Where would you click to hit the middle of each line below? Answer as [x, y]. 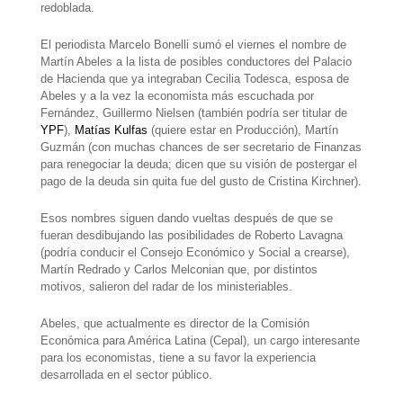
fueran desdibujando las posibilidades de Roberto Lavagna [191, 236]
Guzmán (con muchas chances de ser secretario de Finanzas [201, 148]
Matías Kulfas [111, 130]
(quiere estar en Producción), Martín [242, 130]
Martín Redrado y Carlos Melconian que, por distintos [179, 270]
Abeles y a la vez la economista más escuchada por [177, 96]
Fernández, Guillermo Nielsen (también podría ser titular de [193, 113]
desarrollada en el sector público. [126, 375]
